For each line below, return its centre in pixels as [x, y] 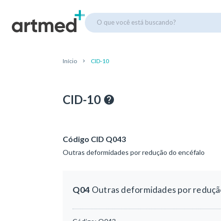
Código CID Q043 [94, 139]
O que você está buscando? [136, 22]
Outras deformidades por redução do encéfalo [134, 152]
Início [70, 61]
